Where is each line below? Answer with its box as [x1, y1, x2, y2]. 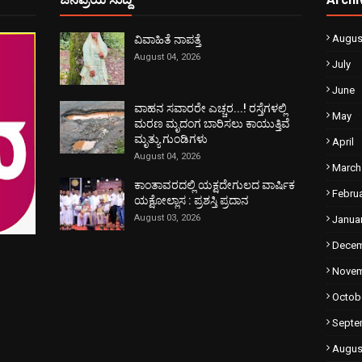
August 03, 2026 [134, 213, 200, 223]
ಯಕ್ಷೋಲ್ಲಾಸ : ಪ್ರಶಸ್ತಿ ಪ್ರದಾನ [134, 194, 249, 207]
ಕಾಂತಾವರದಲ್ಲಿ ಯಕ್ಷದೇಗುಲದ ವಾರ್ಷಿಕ [134, 179, 295, 192]
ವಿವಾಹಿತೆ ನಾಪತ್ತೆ [134, 33, 201, 46]
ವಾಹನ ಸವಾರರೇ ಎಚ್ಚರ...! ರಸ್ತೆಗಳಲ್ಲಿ [134, 102, 287, 115]
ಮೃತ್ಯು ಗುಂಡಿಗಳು [134, 133, 208, 145]
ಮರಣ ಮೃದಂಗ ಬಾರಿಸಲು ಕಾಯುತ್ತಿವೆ [134, 117, 290, 130]
